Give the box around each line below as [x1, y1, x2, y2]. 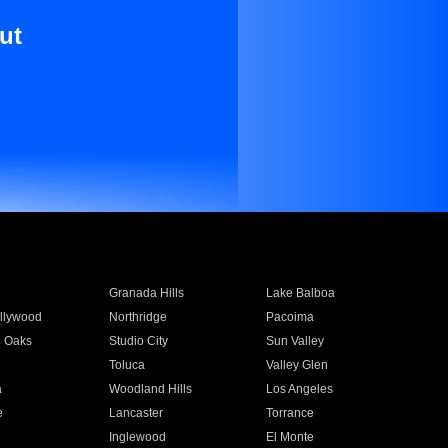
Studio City [108, 334, 168, 348]
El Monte [266, 430, 315, 444]
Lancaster [108, 406, 163, 420]
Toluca [108, 358, 145, 372]
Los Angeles [266, 382, 334, 396]
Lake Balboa [266, 286, 336, 300]
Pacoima [266, 310, 315, 324]
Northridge [108, 310, 167, 324]
